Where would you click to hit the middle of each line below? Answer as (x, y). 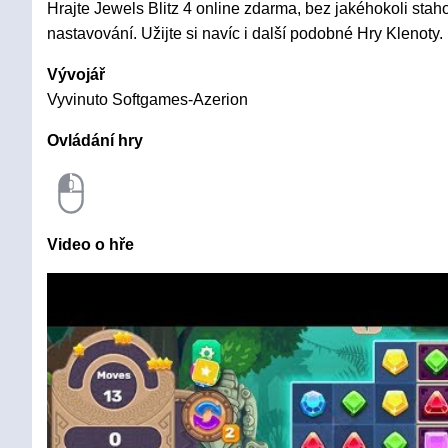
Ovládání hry (95, 140)
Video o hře (90, 244)
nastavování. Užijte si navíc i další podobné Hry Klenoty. (245, 33)
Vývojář (76, 74)
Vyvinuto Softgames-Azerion (147, 99)
